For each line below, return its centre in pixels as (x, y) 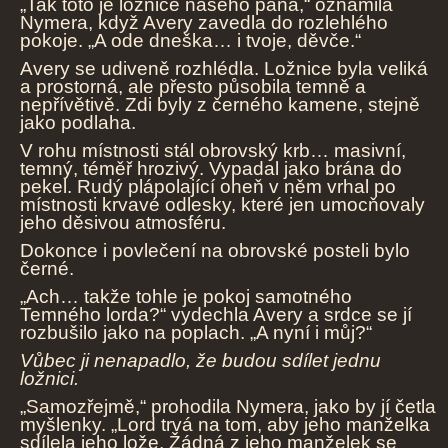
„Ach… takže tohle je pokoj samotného (186, 297)
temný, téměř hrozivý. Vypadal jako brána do (211, 169)
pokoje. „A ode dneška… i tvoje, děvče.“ (190, 41)
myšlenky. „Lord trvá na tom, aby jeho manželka (225, 425)
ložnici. (49, 379)
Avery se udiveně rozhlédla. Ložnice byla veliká (224, 69)
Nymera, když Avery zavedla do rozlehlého (204, 23)
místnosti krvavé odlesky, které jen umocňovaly (222, 205)
